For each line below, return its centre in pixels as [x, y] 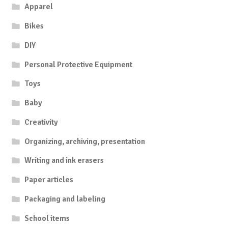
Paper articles [49, 180]
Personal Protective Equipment [79, 64]
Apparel [39, 7]
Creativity [41, 122]
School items [47, 218]
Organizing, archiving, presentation [85, 141]
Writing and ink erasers [64, 161]
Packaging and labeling [65, 199]
